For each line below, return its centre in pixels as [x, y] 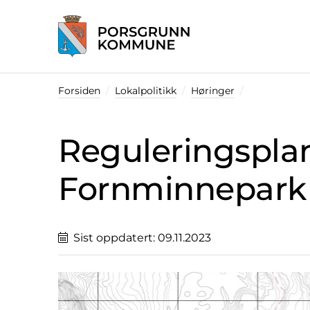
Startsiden [86, 65]
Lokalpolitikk [146, 91]
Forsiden [79, 91]
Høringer [213, 91]
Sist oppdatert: [116, 238]
